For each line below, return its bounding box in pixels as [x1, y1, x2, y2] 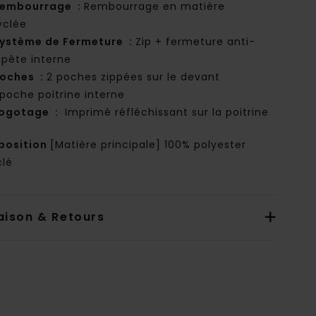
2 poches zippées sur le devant [47, 70, 221, 85]
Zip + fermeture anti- [135, 35, 256, 49]
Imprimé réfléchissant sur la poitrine [61, 105, 269, 120]
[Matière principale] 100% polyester [50, 138, 247, 152]
